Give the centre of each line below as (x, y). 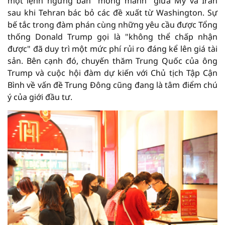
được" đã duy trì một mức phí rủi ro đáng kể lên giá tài (113, 49)
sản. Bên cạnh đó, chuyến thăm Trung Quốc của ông (113, 61)
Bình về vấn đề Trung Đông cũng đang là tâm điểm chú (113, 85)
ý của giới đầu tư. (40, 97)
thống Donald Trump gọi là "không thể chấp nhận (113, 37)
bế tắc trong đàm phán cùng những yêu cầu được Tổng (113, 25)
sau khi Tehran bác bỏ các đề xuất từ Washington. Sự (113, 13)
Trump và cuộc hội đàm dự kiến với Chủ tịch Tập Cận (113, 73)
